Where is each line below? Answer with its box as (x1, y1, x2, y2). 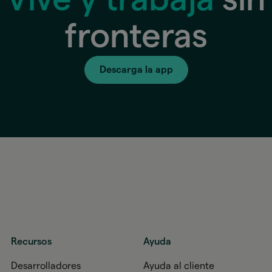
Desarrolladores (11, 260, 81, 271)
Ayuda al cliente (143, 260, 214, 271)
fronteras (64, 19, 208, 54)
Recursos (11, 236, 52, 246)
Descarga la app (99, 64, 173, 75)
